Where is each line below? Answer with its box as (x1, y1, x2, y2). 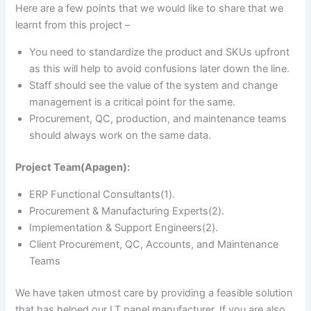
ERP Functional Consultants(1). (29, 188, 176, 201)
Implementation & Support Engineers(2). (29, 221, 219, 235)
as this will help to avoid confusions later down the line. (29, 62, 290, 76)
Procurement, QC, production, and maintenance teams (29, 112, 287, 126)
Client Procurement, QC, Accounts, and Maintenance (29, 238, 279, 251)
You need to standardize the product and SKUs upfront (29, 46, 290, 59)
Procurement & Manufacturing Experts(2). (29, 205, 225, 218)
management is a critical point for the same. (29, 96, 236, 109)
